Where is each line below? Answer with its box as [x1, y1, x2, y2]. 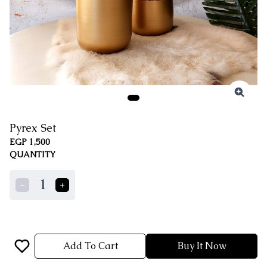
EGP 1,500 [10, 136, 50, 147]
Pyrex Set [10, 121, 56, 135]
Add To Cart [63, 240, 118, 252]
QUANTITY [10, 149, 55, 160]
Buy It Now [177, 240, 226, 252]
